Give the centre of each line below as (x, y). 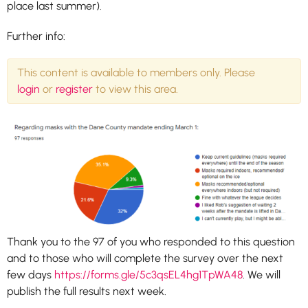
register (74, 89)
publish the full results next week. (88, 291)
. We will (262, 275)
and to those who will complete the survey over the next (145, 258)
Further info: (36, 36)
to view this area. (135, 89)
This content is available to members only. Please (136, 72)
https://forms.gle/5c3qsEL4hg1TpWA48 (148, 275)
